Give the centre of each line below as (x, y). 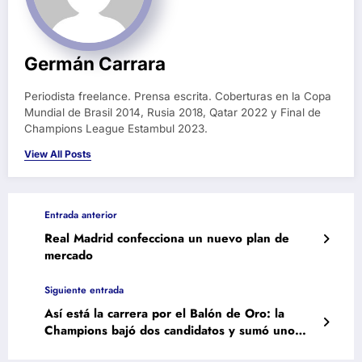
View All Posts (58, 154)
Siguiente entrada (84, 290)
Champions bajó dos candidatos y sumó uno (170, 331)
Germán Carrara (95, 64)
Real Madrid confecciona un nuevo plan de (167, 239)
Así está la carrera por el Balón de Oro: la (164, 314)
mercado (69, 256)
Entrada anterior (81, 215)
